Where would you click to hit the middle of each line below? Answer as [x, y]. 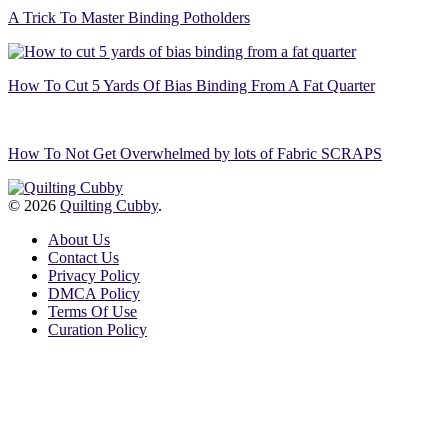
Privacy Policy [94, 275]
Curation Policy [97, 329]
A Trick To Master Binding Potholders [129, 17]
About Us [79, 239]
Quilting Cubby [109, 205]
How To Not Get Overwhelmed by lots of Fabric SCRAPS [195, 153]
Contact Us [83, 257]
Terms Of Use [92, 311]
